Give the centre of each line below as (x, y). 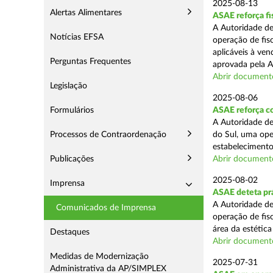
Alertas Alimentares (86, 13)
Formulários (72, 110)
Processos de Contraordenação (108, 135)
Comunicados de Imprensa (106, 208)
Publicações (72, 159)
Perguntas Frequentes (90, 62)
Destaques (70, 232)
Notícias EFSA (77, 37)
